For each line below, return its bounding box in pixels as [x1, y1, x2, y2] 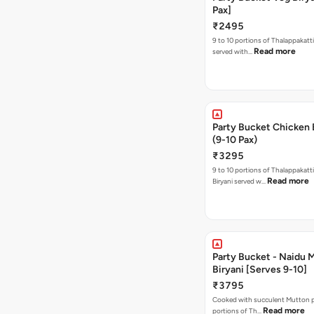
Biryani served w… [212, 177, 267, 186]
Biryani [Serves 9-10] [212, 264, 307, 275]
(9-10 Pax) [212, 134, 257, 146]
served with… [212, 47, 254, 56]
